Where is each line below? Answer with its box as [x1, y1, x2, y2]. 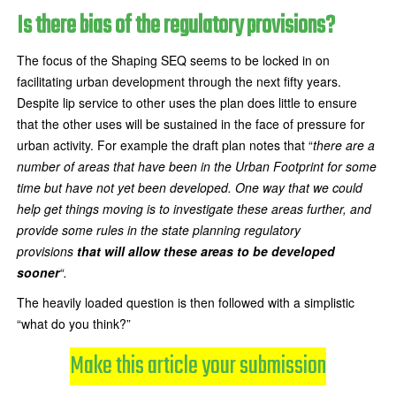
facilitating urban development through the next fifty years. [17, 72, 341, 90]
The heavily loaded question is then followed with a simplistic [17, 293, 354, 311]
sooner [17, 263, 59, 281]
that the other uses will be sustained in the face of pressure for [17, 115, 365, 133]
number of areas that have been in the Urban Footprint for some [17, 157, 377, 175]
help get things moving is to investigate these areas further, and [17, 200, 371, 217]
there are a [313, 136, 375, 154]
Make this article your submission [70, 347, 326, 385]
